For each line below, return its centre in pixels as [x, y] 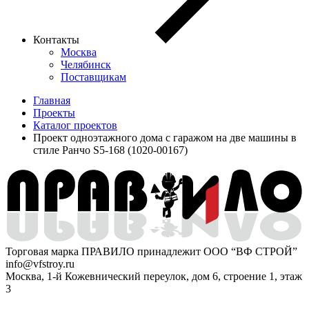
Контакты [58, 39]
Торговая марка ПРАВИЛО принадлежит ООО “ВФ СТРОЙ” [151, 252]
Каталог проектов [75, 125]
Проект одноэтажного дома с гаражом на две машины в [165, 137]
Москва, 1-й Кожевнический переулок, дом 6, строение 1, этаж [154, 277]
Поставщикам [93, 77]
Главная [52, 100]
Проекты [54, 112]
